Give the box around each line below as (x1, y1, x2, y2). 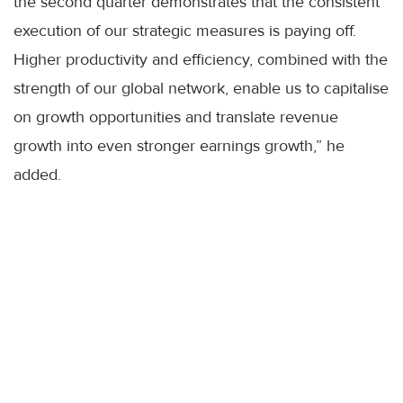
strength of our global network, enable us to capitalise (13, 78, 389, 99)
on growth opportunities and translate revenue (13, 107, 338, 128)
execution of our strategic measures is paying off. (13, 21, 356, 41)
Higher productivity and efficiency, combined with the (13, 49, 388, 70)
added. (13, 165, 61, 185)
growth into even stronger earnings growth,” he (13, 136, 345, 157)
